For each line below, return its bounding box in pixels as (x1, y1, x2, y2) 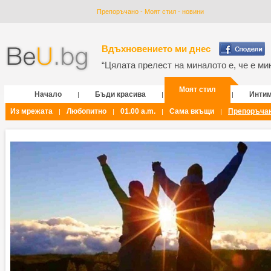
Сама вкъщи (169, 107, 214, 116)
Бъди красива (95, 90, 146, 99)
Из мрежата (10, 107, 53, 116)
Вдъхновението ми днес (102, 44, 211, 54)
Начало (34, 90, 62, 99)
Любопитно (67, 107, 106, 116)
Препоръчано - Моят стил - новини (97, 8, 204, 15)
